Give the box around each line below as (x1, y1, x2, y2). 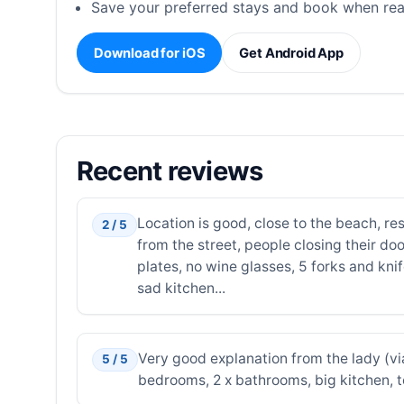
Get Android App (239, 44, 344, 61)
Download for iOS (93, 44, 206, 61)
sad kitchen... (136, 280, 225, 298)
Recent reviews (76, 154, 263, 187)
